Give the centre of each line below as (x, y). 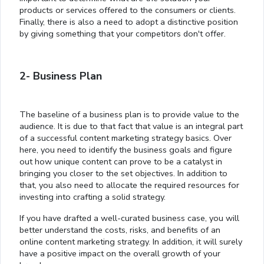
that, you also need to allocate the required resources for (129, 185)
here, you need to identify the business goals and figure (126, 150)
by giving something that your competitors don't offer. (123, 34)
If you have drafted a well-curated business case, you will (129, 218)
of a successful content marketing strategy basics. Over (126, 138)
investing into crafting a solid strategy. (93, 197)
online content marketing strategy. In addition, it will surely (131, 242)
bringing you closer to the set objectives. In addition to (123, 174)
